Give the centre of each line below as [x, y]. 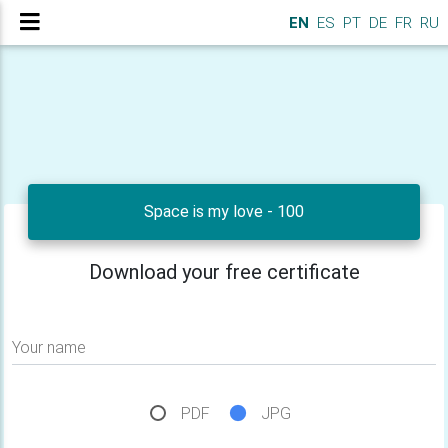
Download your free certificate [224, 272]
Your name [49, 347]
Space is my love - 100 [224, 211]
